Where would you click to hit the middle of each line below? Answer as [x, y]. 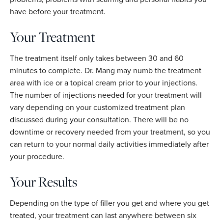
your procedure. [37, 156]
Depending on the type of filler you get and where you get [110, 203]
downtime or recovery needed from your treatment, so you [110, 132]
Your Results [43, 182]
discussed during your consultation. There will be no [99, 120]
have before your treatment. [58, 12]
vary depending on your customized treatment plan [97, 107]
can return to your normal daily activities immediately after [109, 144]
